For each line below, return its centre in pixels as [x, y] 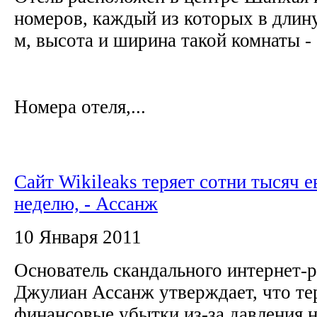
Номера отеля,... [80, 106]
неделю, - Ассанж [86, 203]
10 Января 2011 [78, 237]
